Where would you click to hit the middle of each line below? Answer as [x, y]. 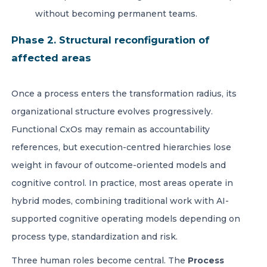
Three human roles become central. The [100, 260]
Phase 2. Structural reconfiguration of [111, 40]
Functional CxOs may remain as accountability [111, 129]
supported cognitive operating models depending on [126, 219]
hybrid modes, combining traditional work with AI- [120, 201]
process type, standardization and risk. [96, 237]
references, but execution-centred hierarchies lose [121, 147]
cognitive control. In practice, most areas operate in [122, 183]
